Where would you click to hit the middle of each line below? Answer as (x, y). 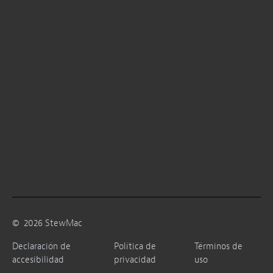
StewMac (64, 223)
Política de (135, 246)
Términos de (218, 246)
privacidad (135, 260)
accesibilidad (38, 260)
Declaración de (41, 246)
